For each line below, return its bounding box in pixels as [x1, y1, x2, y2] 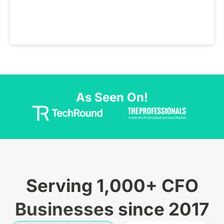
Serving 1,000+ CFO [25, 175, 198, 196]
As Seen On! [76, 90, 148, 104]
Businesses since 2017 [15, 198, 209, 219]
